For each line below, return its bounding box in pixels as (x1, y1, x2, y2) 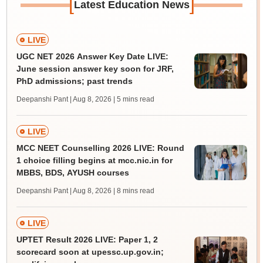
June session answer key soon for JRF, (16, 64, 174, 74)
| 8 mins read (113, 187, 154, 195)
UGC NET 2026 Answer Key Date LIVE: (16, 52, 168, 62)
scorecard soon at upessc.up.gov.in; (16, 247, 164, 257)
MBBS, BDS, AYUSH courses (16, 168, 129, 178)
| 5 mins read (113, 95, 154, 104)
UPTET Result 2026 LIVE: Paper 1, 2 (16, 235, 158, 245)
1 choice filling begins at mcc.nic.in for (16, 156, 173, 166)
